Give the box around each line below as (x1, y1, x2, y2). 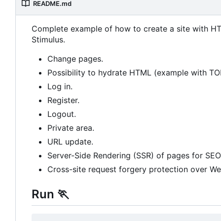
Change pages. (47, 54, 103, 64)
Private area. (47, 123, 94, 133)
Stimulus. (32, 35, 65, 45)
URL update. (47, 137, 93, 147)
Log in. (47, 81, 73, 92)
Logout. (47, 109, 76, 119)
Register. (47, 95, 79, 106)
